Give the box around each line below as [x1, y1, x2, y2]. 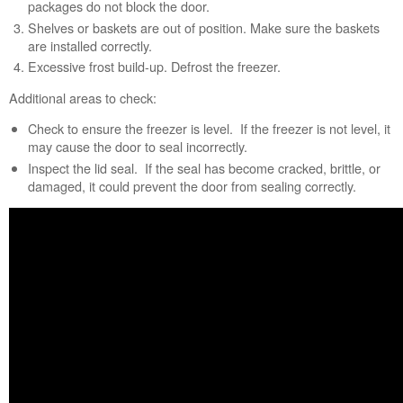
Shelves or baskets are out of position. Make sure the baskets [27, 17, 380, 37]
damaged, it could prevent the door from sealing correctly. [27, 175, 360, 195]
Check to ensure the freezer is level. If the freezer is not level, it [27, 119, 390, 139]
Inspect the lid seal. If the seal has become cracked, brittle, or [27, 157, 381, 177]
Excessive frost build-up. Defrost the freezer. [27, 57, 284, 76]
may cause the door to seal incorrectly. [27, 137, 251, 157]
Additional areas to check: [9, 87, 161, 107]
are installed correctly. [27, 35, 156, 55]
